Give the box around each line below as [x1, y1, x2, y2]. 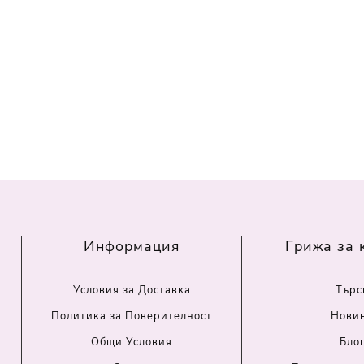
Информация [84, 236, 180, 257]
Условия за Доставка [72, 283, 191, 298]
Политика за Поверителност [51, 309, 213, 324]
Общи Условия [91, 335, 173, 350]
